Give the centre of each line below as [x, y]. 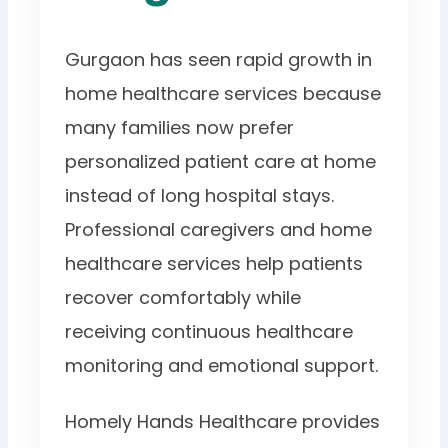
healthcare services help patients [214, 263]
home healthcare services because [223, 93]
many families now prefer [180, 127]
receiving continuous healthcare [209, 331]
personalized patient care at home [221, 161]
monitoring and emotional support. [222, 365]
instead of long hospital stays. [200, 195]
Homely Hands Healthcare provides [223, 421]
